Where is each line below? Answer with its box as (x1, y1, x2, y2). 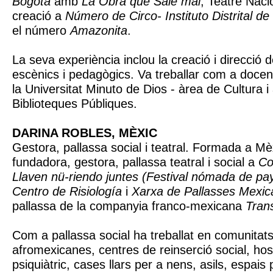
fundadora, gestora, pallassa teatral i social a (12, 155, 258, 169)
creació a (12, 9, 65, 23)
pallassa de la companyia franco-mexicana (12, 199, 246, 213)
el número (12, 24, 70, 37)
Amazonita (70, 24, 127, 37)
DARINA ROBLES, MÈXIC (12, 126, 157, 140)
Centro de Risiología (12, 185, 122, 198)
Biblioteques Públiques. (12, 97, 137, 110)
